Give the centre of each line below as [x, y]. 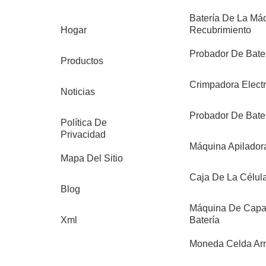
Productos [82, 61]
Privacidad [83, 135]
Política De [84, 123]
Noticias [78, 92]
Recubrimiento [220, 30]
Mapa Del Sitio [92, 159]
